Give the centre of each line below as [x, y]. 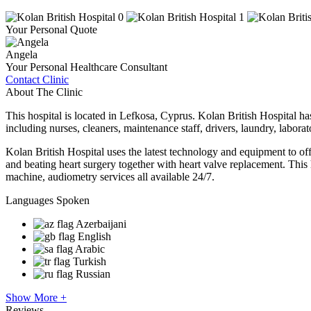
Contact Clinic [37, 79]
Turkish [90, 261]
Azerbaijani [101, 224]
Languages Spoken [48, 200]
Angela [22, 54]
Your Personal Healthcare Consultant [86, 67]
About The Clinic [44, 92]
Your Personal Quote [51, 29]
